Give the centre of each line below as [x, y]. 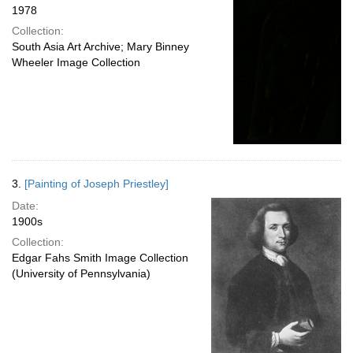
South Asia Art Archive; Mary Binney [100, 46]
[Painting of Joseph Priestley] [97, 184]
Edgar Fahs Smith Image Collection [100, 258]
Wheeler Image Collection [76, 62]
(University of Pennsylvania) [81, 273]
